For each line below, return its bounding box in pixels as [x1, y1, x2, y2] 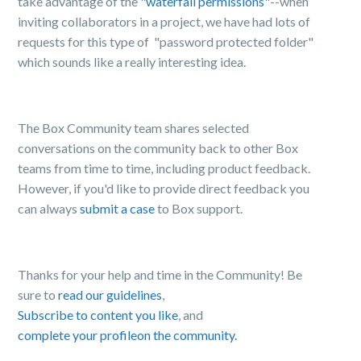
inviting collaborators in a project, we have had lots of [18, 14, 311, 29]
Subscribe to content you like [18, 307, 179, 322]
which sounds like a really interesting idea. [18, 54, 247, 69]
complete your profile [18, 327, 138, 342]
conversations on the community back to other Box [18, 140, 299, 156]
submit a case [80, 201, 156, 216]
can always [18, 201, 81, 216]
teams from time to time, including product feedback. [18, 160, 311, 176]
